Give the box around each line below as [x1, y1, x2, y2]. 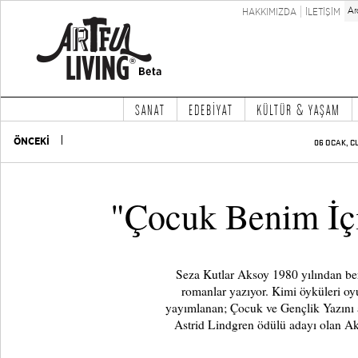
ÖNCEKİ [14, 134, 50, 148]
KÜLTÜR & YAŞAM [256, 101, 340, 118]
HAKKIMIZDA [242, 6, 296, 18]
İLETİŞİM [305, 6, 340, 18]
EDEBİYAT [188, 101, 233, 118]
